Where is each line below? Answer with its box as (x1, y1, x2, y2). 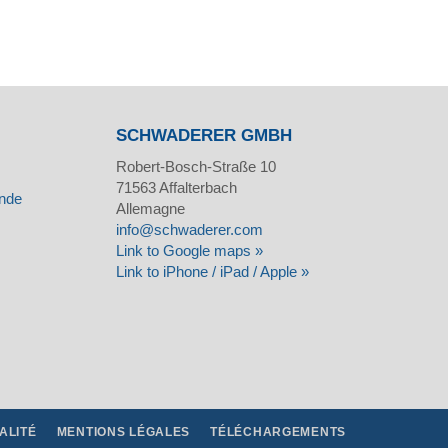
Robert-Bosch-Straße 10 (115, 157, 276, 175)
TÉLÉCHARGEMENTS (210, 424, 346, 439)
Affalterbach (155, 178, 237, 196)
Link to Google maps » (115, 241, 263, 259)
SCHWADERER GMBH (115, 125, 292, 145)
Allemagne (115, 199, 185, 217)
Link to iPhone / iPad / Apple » (115, 262, 309, 280)
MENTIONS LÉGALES (56, 424, 191, 439)
